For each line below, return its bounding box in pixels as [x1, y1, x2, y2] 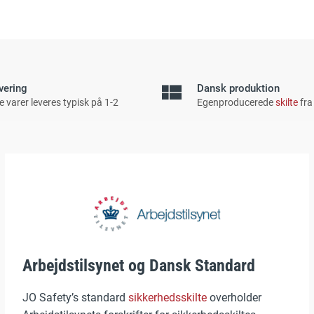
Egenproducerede [196, 97, 275, 108]
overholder [206, 291, 261, 305]
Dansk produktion [196, 82, 280, 95]
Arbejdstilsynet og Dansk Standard [22, 256, 255, 276]
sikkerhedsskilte [128, 291, 207, 305]
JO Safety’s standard [22, 291, 128, 305]
